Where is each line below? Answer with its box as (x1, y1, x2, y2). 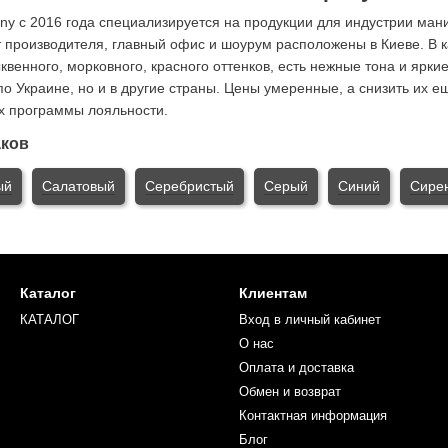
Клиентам (239, 285, 307, 302)
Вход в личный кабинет (239, 312, 381, 328)
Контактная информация (239, 408, 387, 424)
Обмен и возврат (239, 384, 341, 400)
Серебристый (145, 178, 234, 195)
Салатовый (42, 178, 115, 195)
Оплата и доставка (239, 360, 354, 376)
